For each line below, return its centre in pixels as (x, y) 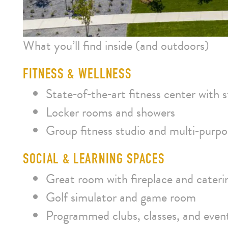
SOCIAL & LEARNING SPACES (94, 160)
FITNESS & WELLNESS (77, 75)
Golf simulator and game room (121, 197)
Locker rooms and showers (110, 112)
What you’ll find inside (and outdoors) (116, 46)
